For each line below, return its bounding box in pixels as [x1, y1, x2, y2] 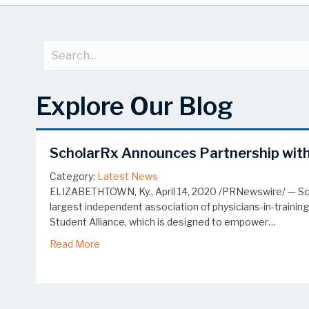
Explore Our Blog [36, 91, 233, 122]
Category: [50, 170, 95, 183]
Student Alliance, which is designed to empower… [50, 216, 276, 228]
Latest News [97, 170, 158, 183]
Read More [50, 238, 100, 250]
